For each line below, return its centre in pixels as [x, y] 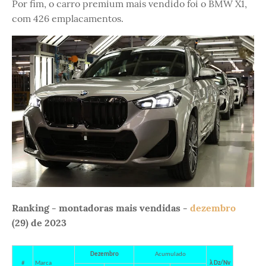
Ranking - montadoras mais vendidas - [101, 208]
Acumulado [170, 254]
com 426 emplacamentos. [68, 18]
